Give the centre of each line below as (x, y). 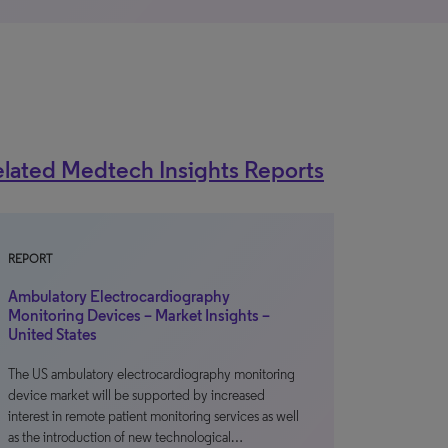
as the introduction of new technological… (125, 437)
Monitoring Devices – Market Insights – (139, 315)
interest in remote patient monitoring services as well (153, 416)
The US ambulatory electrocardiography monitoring (151, 374)
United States (52, 334)
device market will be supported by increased (136, 395)
